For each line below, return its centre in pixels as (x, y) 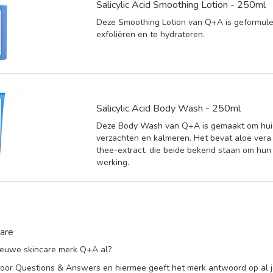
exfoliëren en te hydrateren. (151, 34)
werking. (113, 162)
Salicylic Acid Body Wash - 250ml (169, 108)
